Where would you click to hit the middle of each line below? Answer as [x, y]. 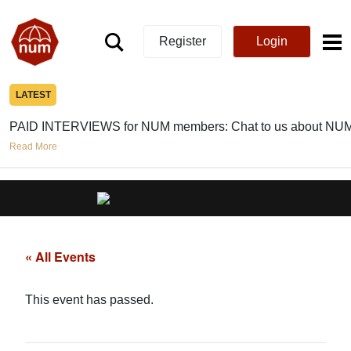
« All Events [60, 256]
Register [183, 42]
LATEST [33, 94]
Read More [33, 146]
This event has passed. [89, 299]
